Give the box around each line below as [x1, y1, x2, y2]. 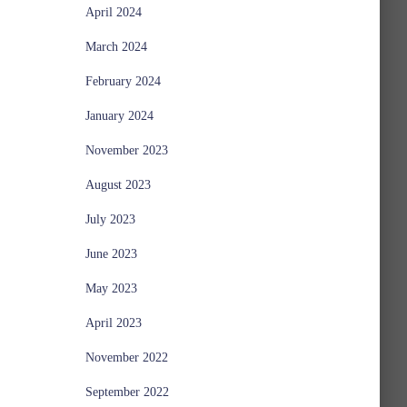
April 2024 [84, 5, 142, 19]
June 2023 [84, 247, 137, 261]
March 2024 [84, 40, 147, 54]
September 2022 [84, 385, 169, 399]
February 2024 [84, 74, 161, 88]
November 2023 [84, 144, 168, 157]
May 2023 [84, 282, 137, 295]
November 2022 [84, 351, 168, 364]
